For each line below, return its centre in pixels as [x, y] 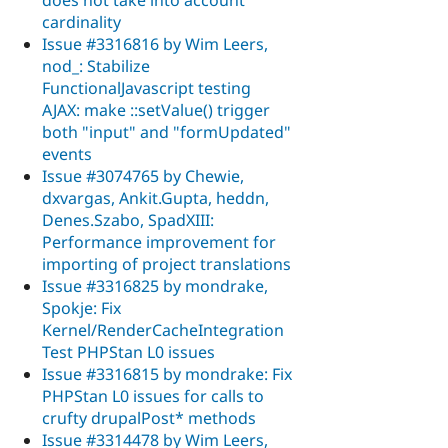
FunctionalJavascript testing [146, 87]
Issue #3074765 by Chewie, [143, 175]
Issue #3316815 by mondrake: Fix [167, 373]
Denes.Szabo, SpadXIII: [128, 219]
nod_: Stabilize [96, 65]
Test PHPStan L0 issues [128, 351]
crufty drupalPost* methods [149, 417]
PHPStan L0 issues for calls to [153, 395]
